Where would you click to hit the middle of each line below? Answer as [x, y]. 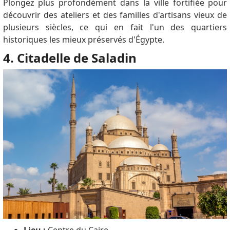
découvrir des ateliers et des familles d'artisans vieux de [115, 15]
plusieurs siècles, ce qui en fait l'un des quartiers [115, 27]
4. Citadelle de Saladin [70, 58]
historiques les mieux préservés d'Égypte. [83, 40]
